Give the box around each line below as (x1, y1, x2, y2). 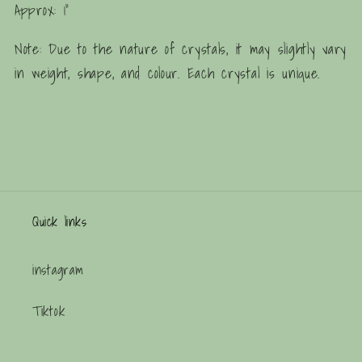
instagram (32, 258, 84, 280)
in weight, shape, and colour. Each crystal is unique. (15, 61, 321, 86)
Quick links (32, 210, 87, 232)
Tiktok (32, 299, 65, 322)
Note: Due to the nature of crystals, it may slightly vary (15, 37, 347, 61)
